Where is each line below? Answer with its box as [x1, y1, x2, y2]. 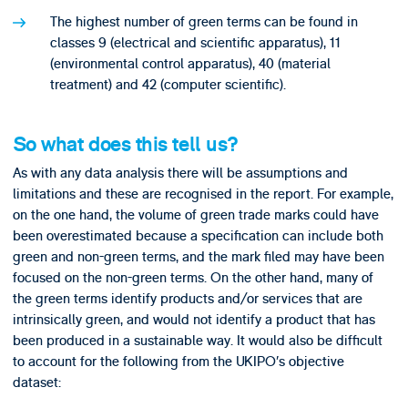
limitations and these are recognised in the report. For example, [12, 184, 393, 203]
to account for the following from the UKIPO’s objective [12, 352, 344, 371]
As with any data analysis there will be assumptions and [12, 163, 348, 182]
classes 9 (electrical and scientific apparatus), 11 [49, 34, 341, 53]
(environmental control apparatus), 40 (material [49, 55, 331, 74]
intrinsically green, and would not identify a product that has [12, 310, 375, 329]
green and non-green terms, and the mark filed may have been [12, 247, 384, 266]
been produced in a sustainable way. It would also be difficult [12, 331, 382, 350]
